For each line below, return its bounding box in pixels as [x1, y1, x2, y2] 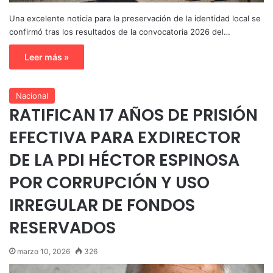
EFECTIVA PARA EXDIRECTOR [9, 126, 241, 149]
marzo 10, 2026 [17, 246, 70, 256]
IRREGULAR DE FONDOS [9, 193, 195, 216]
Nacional [16, 90, 48, 101]
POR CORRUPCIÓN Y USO [9, 171, 210, 194]
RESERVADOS [9, 216, 116, 239]
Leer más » [24, 51, 69, 62]
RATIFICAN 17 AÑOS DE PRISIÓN [9, 103, 258, 126]
